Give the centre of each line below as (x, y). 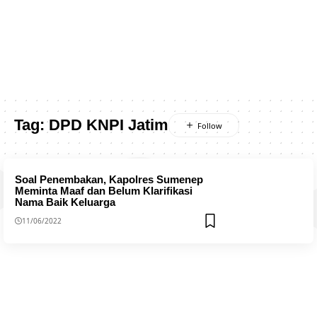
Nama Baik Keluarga (65, 202)
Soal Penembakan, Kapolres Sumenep (109, 179)
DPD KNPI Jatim (109, 125)
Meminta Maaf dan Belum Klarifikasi (103, 190)
